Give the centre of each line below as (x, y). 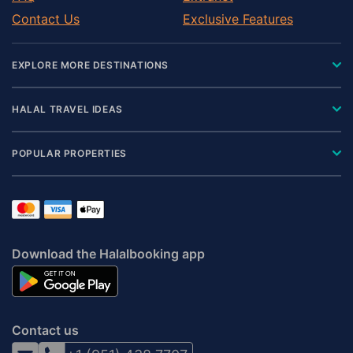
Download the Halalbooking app (108, 253)
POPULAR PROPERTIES (69, 153)
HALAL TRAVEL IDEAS (67, 109)
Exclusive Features (238, 19)
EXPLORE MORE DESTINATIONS (90, 65)
